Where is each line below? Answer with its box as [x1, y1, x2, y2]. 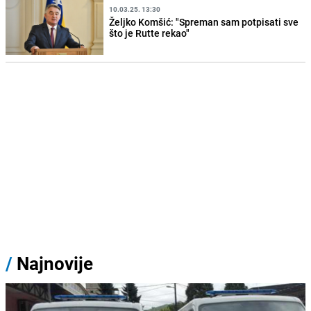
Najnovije [17, 251, 93, 276]
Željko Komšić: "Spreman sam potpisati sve [109, 15, 299, 29]
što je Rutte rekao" [109, 26, 190, 40]
